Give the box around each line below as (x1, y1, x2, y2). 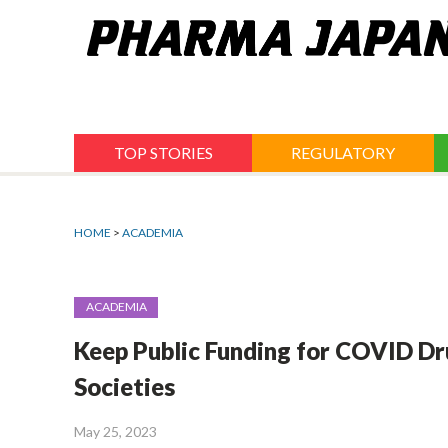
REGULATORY (291, 143, 395, 163)
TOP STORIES (113, 143, 213, 163)
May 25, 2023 (74, 423, 157, 441)
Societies (74, 372, 175, 402)
